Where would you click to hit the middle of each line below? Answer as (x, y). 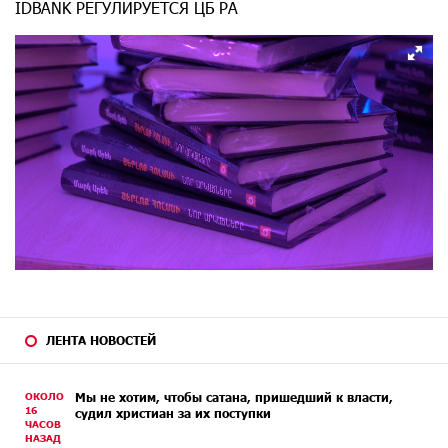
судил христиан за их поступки (173, 412)
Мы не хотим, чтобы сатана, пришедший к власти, (234, 396)
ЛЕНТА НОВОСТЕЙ (101, 339)
